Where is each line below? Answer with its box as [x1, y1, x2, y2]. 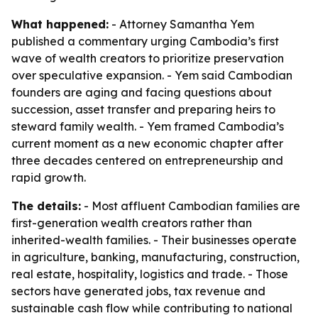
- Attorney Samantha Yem [109, 17, 254, 31]
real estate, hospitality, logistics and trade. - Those [11, 267, 288, 281]
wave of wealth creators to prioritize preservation [11, 51, 284, 65]
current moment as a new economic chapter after [11, 136, 283, 150]
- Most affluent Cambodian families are [81, 199, 300, 213]
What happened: [11, 17, 109, 31]
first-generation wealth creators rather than [11, 216, 252, 230]
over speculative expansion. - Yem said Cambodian [11, 68, 292, 82]
